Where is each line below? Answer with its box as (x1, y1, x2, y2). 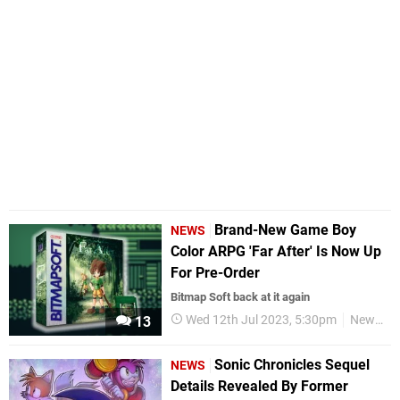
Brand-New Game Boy (214, 221, 357, 238)
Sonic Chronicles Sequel (214, 356, 371, 374)
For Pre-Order (171, 264, 261, 281)
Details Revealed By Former (171, 378, 349, 396)
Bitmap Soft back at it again (171, 290, 311, 304)
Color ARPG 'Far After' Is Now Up (171, 243, 382, 260)
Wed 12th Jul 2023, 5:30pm (186, 312, 337, 328)
